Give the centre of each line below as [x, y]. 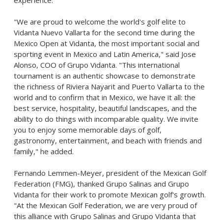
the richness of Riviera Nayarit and [73, 86]
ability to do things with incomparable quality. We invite [106, 119]
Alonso [25, 65]
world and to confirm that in [61, 97]
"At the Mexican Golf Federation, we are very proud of [105, 205]
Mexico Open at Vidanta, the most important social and [107, 43]
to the [193, 86]
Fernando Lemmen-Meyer [58, 173]
